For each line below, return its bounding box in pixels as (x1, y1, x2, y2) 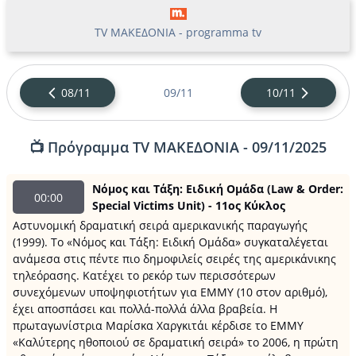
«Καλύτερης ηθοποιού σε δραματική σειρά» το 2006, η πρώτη (13, 335, 339, 350)
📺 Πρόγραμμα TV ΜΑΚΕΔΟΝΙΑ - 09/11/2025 (29, 137, 327, 157)
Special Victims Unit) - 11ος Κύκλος (92, 198, 285, 213)
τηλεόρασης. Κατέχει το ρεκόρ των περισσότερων (13, 268, 276, 283)
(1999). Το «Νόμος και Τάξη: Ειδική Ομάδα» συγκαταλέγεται (13, 234, 328, 250)
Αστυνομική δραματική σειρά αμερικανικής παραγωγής (13, 218, 308, 233)
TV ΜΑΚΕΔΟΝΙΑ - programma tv (95, 25, 261, 40)
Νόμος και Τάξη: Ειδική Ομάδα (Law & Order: (92, 181, 343, 196)
